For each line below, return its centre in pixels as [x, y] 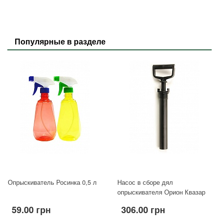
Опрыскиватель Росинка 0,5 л [52, 182]
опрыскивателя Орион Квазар [161, 192]
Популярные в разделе [60, 41]
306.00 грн [143, 209]
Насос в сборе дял [145, 182]
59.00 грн [31, 209]
